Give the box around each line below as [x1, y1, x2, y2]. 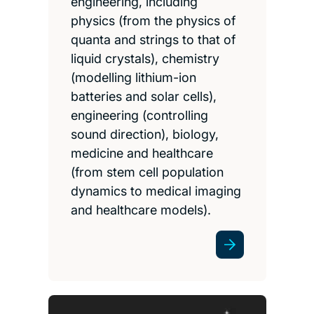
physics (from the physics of [70, 13, 235, 28]
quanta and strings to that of [70, 32, 235, 47]
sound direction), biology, [70, 126, 219, 142]
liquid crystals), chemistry [70, 50, 219, 66]
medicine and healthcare [70, 145, 213, 161]
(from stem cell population [70, 164, 224, 179]
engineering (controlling [70, 107, 208, 123]
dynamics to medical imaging [70, 183, 241, 198]
